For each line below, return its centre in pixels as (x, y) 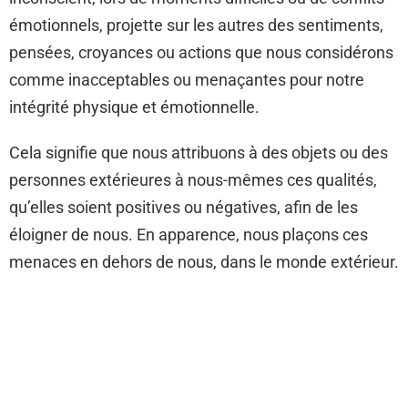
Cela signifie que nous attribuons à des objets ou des (199, 152)
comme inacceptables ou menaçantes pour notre (187, 79)
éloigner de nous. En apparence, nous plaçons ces (189, 234)
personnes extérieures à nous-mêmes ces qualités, (193, 179)
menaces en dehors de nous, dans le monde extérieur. (204, 261)
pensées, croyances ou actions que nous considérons (201, 52)
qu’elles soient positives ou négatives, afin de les (184, 207)
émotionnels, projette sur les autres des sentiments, (196, 25)
